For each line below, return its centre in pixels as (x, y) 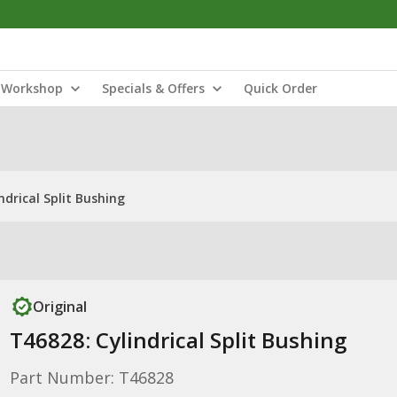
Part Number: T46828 (91, 378)
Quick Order (280, 88)
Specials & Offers (153, 88)
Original (59, 307)
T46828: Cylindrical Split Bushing (178, 340)
